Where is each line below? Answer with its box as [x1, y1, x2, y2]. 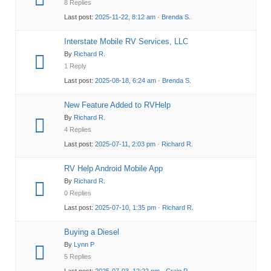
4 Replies [64, 125, 91, 133]
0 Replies [64, 189, 91, 197]
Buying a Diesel [64, 227, 119, 237]
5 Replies [64, 252, 91, 260]
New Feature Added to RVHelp [64, 100, 171, 109]
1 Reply [64, 62, 87, 70]
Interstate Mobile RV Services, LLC [64, 36, 188, 46]
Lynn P [73, 240, 94, 248]
